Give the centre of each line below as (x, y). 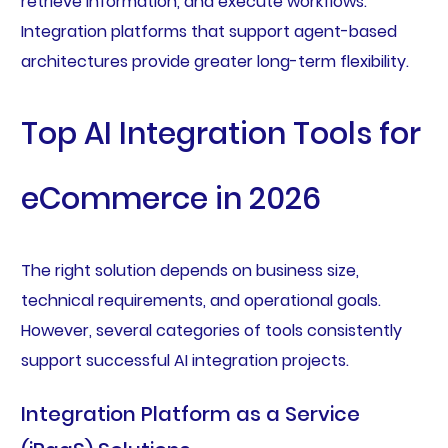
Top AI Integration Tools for (220, 133)
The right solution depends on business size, (189, 271)
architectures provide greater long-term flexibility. (214, 61)
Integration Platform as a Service (190, 414)
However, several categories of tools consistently (211, 331)
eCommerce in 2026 (170, 198)
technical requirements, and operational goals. (200, 301)
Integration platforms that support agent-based (208, 31)
